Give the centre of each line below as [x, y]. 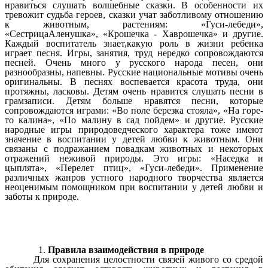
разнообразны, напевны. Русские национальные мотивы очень [134, 72]
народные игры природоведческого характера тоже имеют [134, 129]
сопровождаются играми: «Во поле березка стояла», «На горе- [134, 110]
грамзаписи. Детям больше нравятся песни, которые [134, 100]
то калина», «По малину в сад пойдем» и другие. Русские [134, 120]
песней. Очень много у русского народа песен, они [134, 62]
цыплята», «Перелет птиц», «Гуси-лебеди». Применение [134, 167]
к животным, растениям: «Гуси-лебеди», [134, 24]
